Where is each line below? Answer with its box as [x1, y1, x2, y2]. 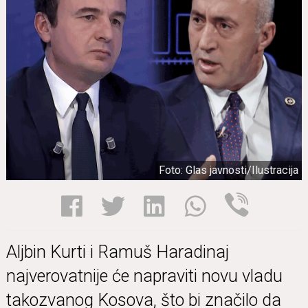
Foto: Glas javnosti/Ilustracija [159, 164, 298, 177]
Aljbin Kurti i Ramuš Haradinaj [6, 242, 229, 263]
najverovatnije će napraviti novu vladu [6, 266, 283, 287]
